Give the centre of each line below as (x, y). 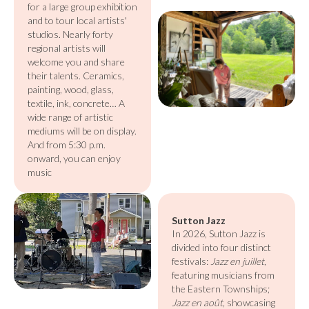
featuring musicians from (223, 275)
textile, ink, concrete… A (76, 103)
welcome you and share (76, 62)
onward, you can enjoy (74, 158)
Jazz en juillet (237, 261)
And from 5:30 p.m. (67, 144)
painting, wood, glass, (71, 89)
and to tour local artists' (77, 20)
